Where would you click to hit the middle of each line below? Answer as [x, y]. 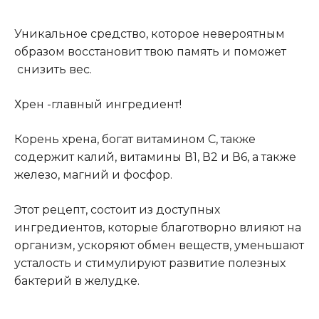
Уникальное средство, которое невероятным [150, 33]
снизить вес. [53, 69]
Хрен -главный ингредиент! [98, 104]
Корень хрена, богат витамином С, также [135, 139]
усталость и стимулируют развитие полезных [150, 263]
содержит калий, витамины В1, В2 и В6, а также [155, 157]
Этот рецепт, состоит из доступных [117, 209]
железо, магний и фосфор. [93, 174]
